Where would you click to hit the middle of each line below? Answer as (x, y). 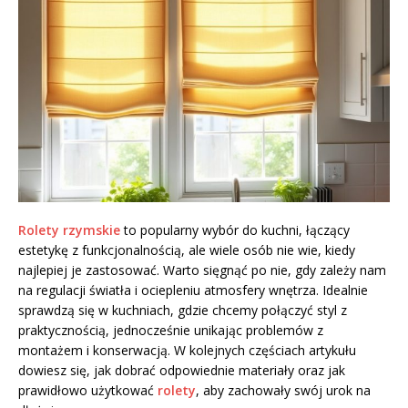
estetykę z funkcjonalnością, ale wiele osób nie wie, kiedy (187, 250)
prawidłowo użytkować (88, 390)
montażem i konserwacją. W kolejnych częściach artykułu (187, 350)
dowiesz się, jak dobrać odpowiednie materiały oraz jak (182, 370)
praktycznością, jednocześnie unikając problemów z (171, 330)
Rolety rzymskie (69, 229)
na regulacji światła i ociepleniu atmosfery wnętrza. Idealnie (193, 290)
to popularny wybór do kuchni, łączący (235, 229)
